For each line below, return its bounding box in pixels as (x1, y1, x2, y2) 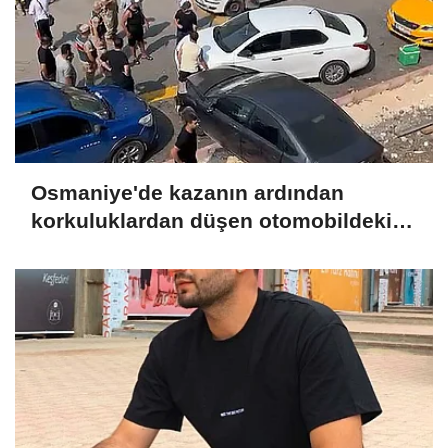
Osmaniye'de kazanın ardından (31, 181, 344, 205)
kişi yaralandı (31, 237, 167, 261)
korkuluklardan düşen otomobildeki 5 (31, 209, 410, 233)
